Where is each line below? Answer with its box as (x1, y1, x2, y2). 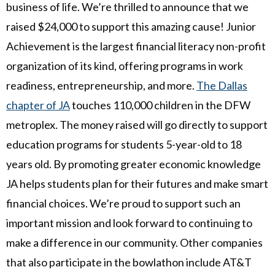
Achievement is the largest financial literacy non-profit (6, 39, 266, 53)
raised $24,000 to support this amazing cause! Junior (6, 19, 256, 33)
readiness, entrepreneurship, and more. (6, 78, 196, 92)
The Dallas (196, 78, 247, 92)
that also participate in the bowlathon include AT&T (6, 255, 252, 269)
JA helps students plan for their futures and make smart (6, 176, 268, 190)
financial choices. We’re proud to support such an (6, 196, 241, 210)
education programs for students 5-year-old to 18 (6, 137, 242, 151)
